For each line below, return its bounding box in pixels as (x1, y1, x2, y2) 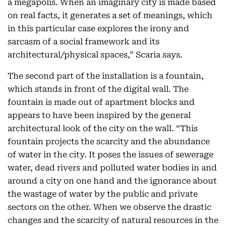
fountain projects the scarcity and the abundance (8, 137, 210, 146)
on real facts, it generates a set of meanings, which (8, 11, 212, 20)
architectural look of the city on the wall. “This (8, 124, 198, 133)
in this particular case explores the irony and (8, 24, 189, 33)
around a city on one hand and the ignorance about (8, 176, 217, 186)
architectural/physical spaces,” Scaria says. (8, 50, 183, 60)
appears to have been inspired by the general (8, 110, 191, 120)
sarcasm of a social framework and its (8, 37, 159, 46)
